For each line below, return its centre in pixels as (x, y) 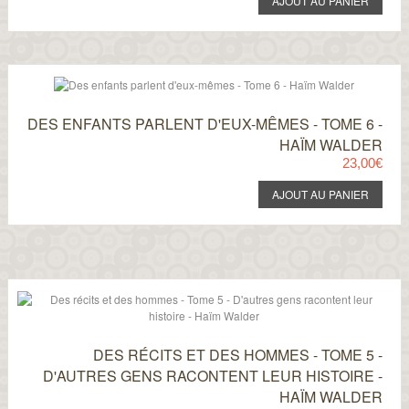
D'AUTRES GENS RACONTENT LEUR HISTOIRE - (213, 376)
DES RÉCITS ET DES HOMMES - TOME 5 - (238, 355)
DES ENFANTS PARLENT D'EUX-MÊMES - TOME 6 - (205, 124)
